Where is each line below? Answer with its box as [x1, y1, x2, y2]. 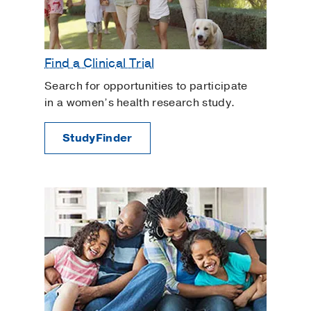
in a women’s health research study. [44, 95, 235, 111]
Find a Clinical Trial [44, 54, 155, 72]
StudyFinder [62, 131, 133, 146]
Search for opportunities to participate [44, 78, 248, 94]
